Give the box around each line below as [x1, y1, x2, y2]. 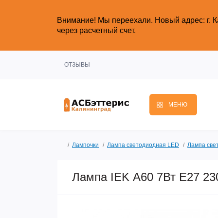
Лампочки [72, 142, 99, 148]
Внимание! [57, 16, 98, 24]
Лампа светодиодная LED [107, 142, 179, 148]
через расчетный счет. [57, 26, 138, 35]
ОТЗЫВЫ [64, 61, 90, 68]
